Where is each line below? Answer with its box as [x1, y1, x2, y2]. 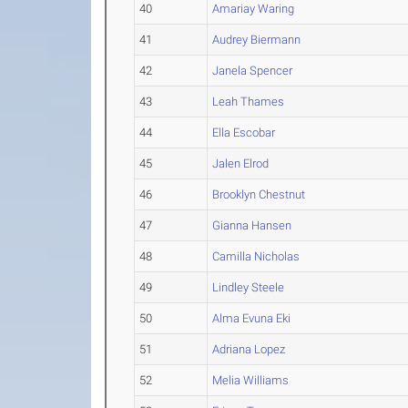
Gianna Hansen [212, 219, 292, 232]
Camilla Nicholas [212, 250, 301, 263]
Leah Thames [212, 95, 285, 108]
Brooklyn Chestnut [212, 188, 306, 201]
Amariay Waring [212, 2, 295, 15]
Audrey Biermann [212, 33, 301, 46]
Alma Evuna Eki [212, 311, 291, 325]
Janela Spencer [212, 64, 293, 77]
